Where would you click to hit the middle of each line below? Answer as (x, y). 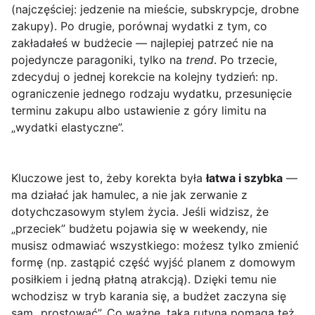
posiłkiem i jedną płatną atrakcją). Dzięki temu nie (144, 279)
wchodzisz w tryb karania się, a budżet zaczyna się (149, 296)
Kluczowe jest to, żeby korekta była (109, 178)
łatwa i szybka (244, 178)
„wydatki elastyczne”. (67, 128)
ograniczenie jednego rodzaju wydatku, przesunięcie (152, 94)
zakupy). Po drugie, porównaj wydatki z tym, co (139, 26)
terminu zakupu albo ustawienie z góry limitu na (139, 111)
